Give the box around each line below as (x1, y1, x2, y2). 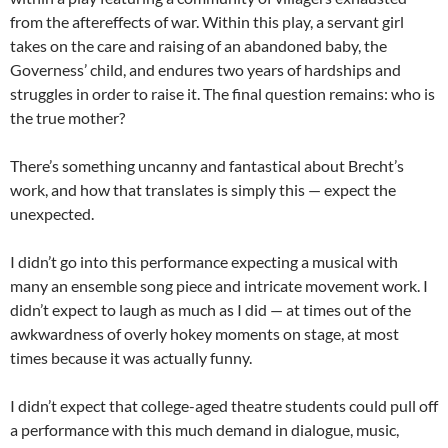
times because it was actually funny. (10, 348, 252, 367)
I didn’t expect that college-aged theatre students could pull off (10, 396, 438, 415)
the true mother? (10, 108, 125, 127)
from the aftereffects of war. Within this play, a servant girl (10, 12, 404, 31)
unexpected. (10, 204, 94, 223)
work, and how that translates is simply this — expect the (10, 180, 396, 199)
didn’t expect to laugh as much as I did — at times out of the (10, 300, 411, 319)
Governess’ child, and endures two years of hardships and (10, 60, 401, 79)
